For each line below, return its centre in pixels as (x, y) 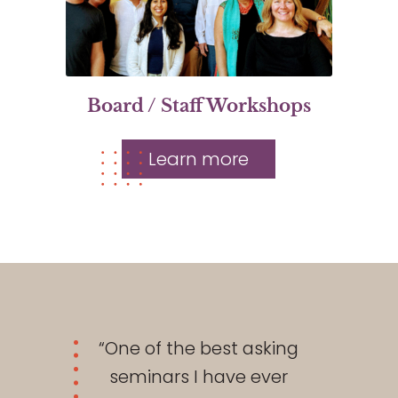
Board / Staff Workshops (199, 105)
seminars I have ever (199, 376)
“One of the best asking (199, 348)
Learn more (199, 159)
